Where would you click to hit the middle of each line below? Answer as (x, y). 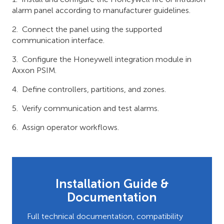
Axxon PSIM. (34, 70)
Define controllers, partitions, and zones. (94, 89)
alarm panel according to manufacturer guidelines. (101, 10)
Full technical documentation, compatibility (105, 216)
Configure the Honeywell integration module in (107, 59)
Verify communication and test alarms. (90, 108)
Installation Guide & (112, 184)
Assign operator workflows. (70, 127)
